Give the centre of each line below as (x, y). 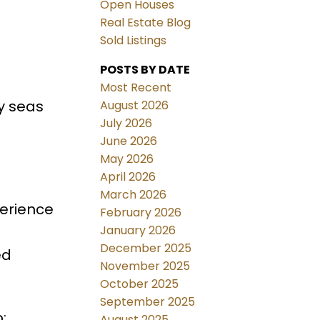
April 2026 (128, 177)
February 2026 (141, 213)
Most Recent (136, 88)
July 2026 (126, 124)
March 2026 (134, 195)
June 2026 (129, 141)
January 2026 (138, 231)
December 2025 (146, 249)
